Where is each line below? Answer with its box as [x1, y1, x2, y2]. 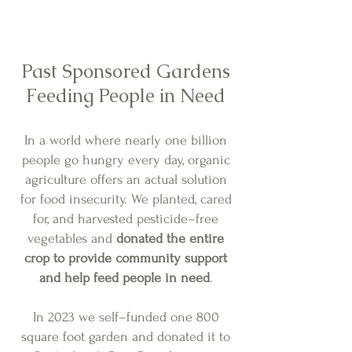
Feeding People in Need [26, 83, 225, 108]
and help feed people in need [38, 270, 210, 285]
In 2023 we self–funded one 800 [32, 310, 219, 324]
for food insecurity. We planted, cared [20, 192, 232, 207]
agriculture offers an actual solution [24, 172, 227, 187]
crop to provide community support [24, 251, 227, 266]
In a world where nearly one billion [24, 133, 227, 148]
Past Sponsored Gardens [21, 59, 230, 83]
